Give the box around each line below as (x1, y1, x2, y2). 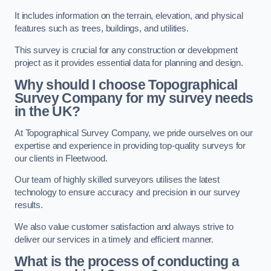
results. (15, 200, 43, 211)
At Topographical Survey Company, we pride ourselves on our (15, 128, 253, 138)
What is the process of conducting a (15, 253, 240, 270)
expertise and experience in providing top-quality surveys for (15, 140, 246, 151)
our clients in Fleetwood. (15, 153, 108, 163)
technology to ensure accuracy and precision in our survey (15, 188, 240, 198)
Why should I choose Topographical (15, 77, 238, 93)
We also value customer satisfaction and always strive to (15, 221, 233, 232)
